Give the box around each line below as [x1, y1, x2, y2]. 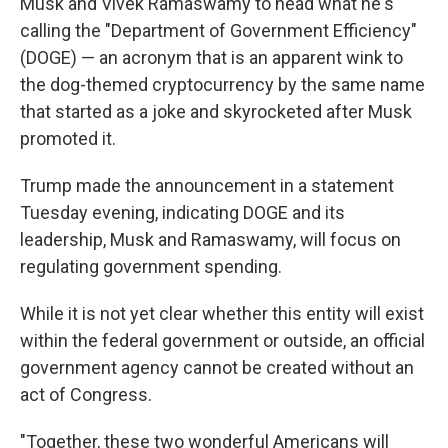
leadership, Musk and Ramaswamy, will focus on [20, 229, 401, 250]
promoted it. [20, 128, 116, 149]
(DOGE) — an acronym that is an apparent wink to [20, 47, 403, 68]
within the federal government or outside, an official [20, 330, 425, 351]
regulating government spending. [20, 256, 282, 277]
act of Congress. [20, 384, 152, 405]
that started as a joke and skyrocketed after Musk [20, 101, 412, 122]
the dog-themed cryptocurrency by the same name [20, 74, 425, 95]
